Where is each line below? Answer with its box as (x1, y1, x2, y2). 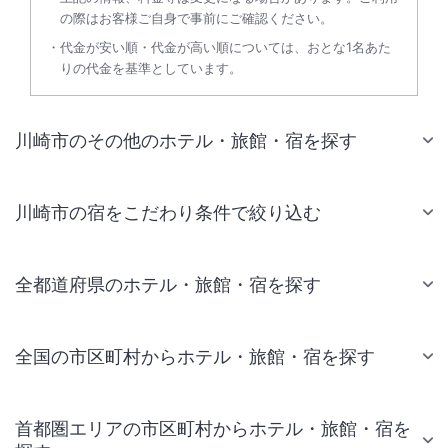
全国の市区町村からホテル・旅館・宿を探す (15, 345, 375, 367)
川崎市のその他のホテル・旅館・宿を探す (15, 129, 357, 151)
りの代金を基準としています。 (60, 59, 242, 76)
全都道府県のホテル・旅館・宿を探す (15, 273, 321, 295)
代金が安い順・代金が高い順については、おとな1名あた (60, 38, 391, 55)
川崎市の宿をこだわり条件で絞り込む (15, 201, 321, 223)
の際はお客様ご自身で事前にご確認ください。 (60, 9, 333, 26)
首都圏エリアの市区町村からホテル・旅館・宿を (15, 417, 411, 439)
